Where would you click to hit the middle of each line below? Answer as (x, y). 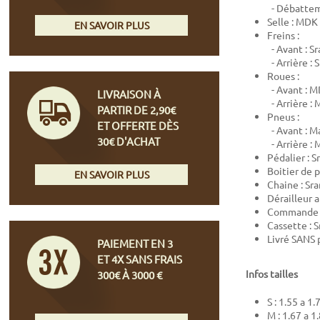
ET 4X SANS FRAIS (140, 259)
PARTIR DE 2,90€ (137, 109)
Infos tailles (272, 274)
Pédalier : (289, 157)
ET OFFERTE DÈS (138, 125)
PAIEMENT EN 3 (135, 243)
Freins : (283, 35)
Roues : (283, 76)
